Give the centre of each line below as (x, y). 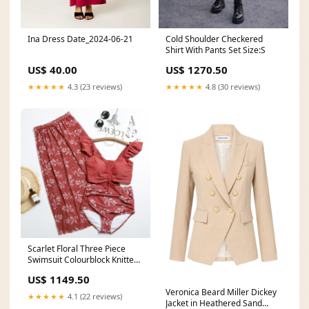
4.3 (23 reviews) (94, 86)
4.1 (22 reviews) (94, 296)
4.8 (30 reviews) (232, 86)
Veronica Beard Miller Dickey (221, 292)
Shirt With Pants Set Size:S (216, 50)
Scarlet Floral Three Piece (77, 248)
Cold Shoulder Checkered (214, 39)
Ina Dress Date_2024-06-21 (80, 39)
